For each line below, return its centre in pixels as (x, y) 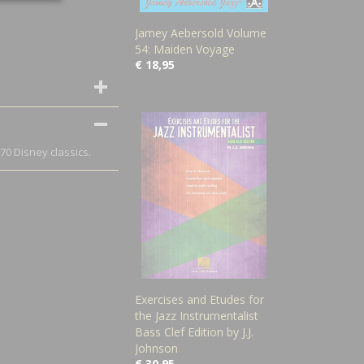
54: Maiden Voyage (185, 49)
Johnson (156, 348)
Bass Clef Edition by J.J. (194, 332)
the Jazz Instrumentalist (197, 316)
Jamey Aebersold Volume (201, 33)
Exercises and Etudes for (199, 299)
